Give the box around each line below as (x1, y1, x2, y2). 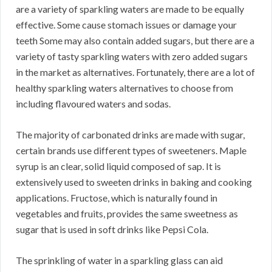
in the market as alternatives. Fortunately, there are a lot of (16, 66, 255, 78)
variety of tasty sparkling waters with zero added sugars (16, 50, 248, 63)
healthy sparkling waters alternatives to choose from (16, 82, 233, 94)
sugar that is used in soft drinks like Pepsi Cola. (16, 223, 208, 236)
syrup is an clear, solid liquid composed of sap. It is (16, 160, 221, 172)
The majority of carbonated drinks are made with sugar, (16, 129, 245, 141)
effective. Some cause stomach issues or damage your (16, 19, 237, 31)
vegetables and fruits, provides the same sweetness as (16, 208, 238, 220)
